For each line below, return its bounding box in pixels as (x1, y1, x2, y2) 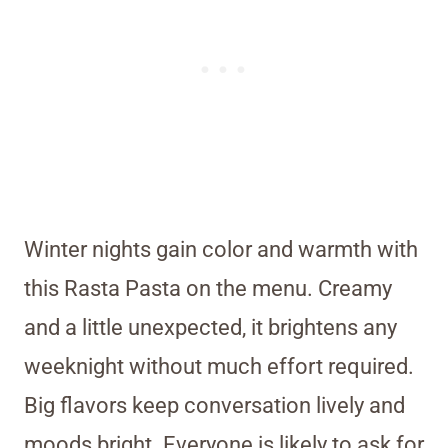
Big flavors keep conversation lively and (24, 393, 405, 419)
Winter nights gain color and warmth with (24, 237, 418, 263)
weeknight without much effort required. (24, 354, 414, 380)
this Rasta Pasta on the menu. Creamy (24, 276, 392, 302)
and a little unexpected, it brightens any (24, 315, 397, 341)
